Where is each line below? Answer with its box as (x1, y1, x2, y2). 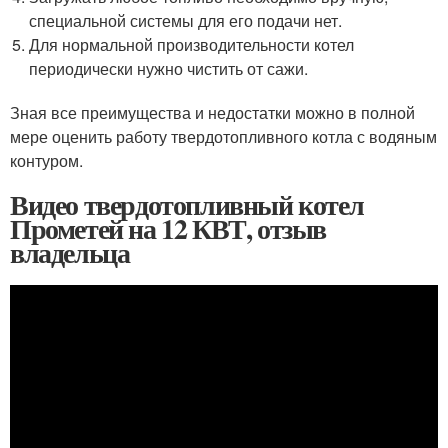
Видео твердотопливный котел (10, 184, 364, 226)
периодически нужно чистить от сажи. (29, 57, 309, 81)
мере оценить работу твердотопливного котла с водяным (10, 125, 437, 149)
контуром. (10, 149, 83, 173)
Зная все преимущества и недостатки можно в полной (10, 101, 415, 125)
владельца (10, 232, 130, 274)
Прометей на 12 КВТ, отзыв (10, 208, 326, 250)
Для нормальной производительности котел (29, 33, 355, 57)
